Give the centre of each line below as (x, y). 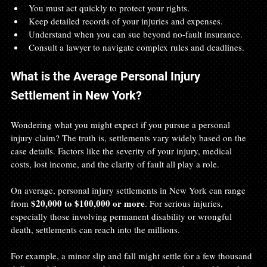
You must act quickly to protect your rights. (111, 7)
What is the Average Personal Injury (107, 76)
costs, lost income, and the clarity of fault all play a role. (115, 164)
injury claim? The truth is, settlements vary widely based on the (130, 137)
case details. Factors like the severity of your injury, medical (122, 150)
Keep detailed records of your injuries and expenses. (128, 21)
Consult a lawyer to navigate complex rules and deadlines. (136, 47)
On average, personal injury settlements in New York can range (129, 190)
